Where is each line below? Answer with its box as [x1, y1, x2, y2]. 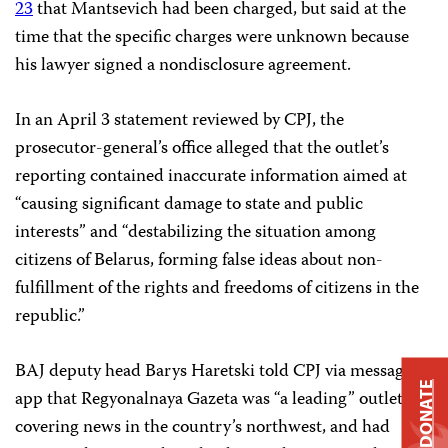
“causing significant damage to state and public [15, 189, 363, 220]
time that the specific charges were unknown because [15, 22, 409, 53]
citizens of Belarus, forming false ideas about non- [15, 245, 383, 276]
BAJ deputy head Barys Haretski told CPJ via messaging [15, 356, 428, 387]
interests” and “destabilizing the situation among [15, 217, 376, 248]
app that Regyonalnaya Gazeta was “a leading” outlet [15, 384, 403, 415]
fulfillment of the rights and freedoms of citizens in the [15, 273, 419, 304]
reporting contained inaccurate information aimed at [15, 161, 407, 192]
